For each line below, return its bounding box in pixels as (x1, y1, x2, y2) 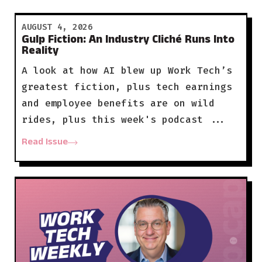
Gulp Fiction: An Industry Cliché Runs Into (21, 34, 235, 48)
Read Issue (21, 137, 68, 149)
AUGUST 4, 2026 (21, 21, 93, 33)
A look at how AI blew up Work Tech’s (21, 64, 232, 77)
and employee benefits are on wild (21, 96, 215, 109)
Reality (21, 45, 58, 59)
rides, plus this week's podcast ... (21, 113, 226, 126)
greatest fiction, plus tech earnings (21, 80, 232, 93)
